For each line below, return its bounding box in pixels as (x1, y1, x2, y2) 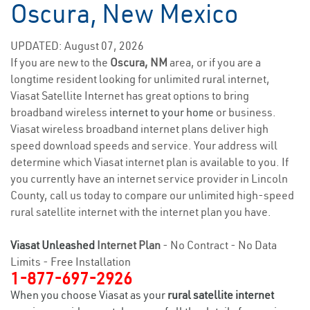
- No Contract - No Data (161, 238, 277, 252)
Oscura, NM (110, 55, 170, 69)
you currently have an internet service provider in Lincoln (10, 172, 288, 185)
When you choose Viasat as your (10, 288, 167, 302)
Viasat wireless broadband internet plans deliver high (10, 122, 268, 136)
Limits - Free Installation (10, 255, 131, 268)
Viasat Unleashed (10, 238, 95, 252)
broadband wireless (10, 105, 109, 119)
